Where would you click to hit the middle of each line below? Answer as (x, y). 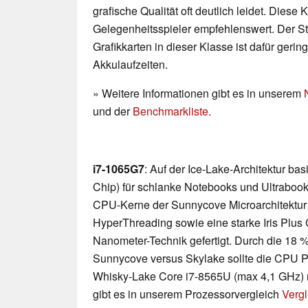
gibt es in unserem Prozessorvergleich (187, 294)
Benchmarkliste (170, 111)
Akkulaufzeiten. (130, 65)
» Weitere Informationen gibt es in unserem (198, 93)
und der (113, 111)
